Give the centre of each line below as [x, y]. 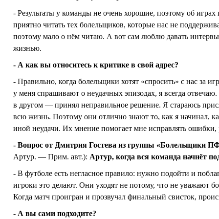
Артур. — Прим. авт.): [51, 157]
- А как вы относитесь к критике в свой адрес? [96, 65]
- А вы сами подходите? [55, 213]
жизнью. [27, 48]
